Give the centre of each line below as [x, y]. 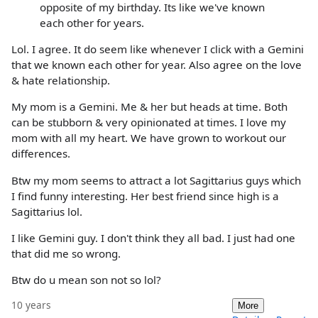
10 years [31, 305]
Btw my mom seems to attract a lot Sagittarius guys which [156, 180]
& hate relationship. [61, 81]
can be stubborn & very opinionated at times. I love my [149, 122]
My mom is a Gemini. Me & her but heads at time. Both [149, 107]
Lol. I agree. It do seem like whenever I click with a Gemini [158, 49]
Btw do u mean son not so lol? [86, 279]
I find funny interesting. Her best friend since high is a [145, 196]
